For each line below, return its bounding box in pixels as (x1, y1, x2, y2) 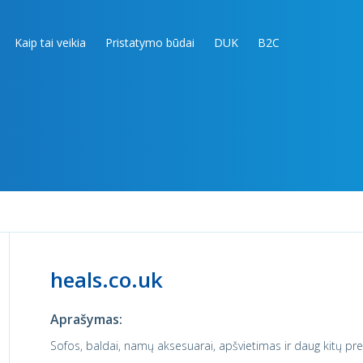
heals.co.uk (49, 265, 163, 294)
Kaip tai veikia (15, 35, 86, 50)
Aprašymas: (49, 310, 122, 328)
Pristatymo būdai (105, 35, 194, 50)
